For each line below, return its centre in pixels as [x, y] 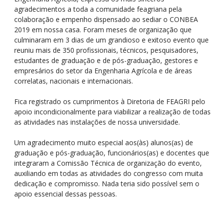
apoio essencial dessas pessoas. [66, 194]
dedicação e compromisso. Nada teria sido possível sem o [107, 184]
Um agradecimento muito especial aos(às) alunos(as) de [104, 142]
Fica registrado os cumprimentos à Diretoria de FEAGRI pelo [110, 101]
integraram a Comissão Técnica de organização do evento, [108, 163]
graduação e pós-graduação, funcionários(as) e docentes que [112, 153]
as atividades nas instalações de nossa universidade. [97, 122]
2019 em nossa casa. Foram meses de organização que [103, 30]
